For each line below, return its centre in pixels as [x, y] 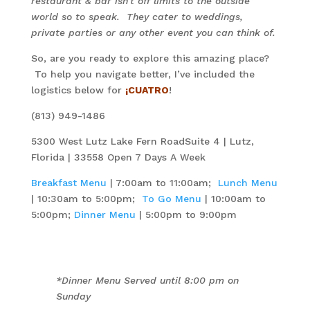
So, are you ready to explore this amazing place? [150, 58]
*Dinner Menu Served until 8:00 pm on [147, 280]
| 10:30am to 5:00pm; [86, 199]
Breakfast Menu [69, 183]
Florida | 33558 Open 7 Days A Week [118, 157]
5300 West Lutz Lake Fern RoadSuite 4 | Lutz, [142, 141]
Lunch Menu [247, 183]
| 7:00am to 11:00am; [162, 183]
